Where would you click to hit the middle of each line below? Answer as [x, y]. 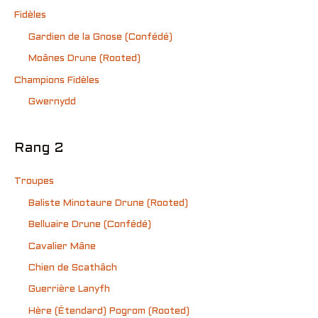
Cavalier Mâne [62, 246]
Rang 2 [39, 149]
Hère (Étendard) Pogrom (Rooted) [109, 311]
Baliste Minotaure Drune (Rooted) [108, 203]
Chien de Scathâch [73, 268]
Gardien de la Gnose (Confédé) [100, 37]
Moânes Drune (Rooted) [84, 59]
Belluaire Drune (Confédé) [90, 225]
